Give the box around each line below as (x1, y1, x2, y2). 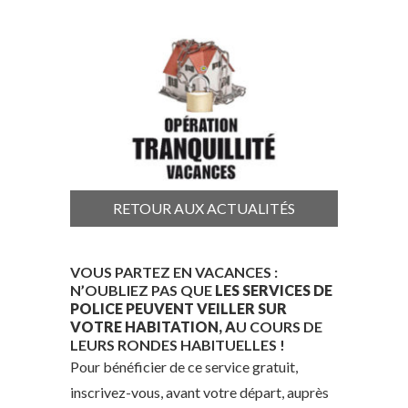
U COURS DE (236, 318, 323, 336)
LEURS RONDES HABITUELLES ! (70, 336, 286, 354)
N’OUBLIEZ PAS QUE (70, 281, 216, 300)
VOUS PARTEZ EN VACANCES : (70, 263, 279, 281)
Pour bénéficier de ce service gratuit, (70, 358, 299, 376)
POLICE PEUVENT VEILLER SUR (70, 300, 288, 318)
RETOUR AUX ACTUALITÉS (112, 199, 295, 218)
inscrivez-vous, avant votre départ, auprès (70, 383, 330, 402)
